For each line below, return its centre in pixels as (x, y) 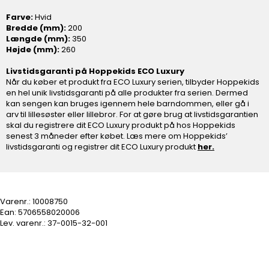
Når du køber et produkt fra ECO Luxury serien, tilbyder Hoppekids (133, 82)
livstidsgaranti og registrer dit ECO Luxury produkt (102, 147)
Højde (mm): (33, 49)
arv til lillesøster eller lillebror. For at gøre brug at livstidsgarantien (132, 114)
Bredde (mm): (36, 28)
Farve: (20, 17)
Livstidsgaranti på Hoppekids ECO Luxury (95, 71)
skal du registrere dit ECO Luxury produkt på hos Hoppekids (121, 125)
